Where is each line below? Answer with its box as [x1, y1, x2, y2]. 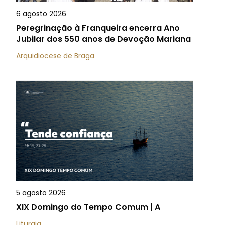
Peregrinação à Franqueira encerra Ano [16, 22, 180, 34]
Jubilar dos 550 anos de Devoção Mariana [16, 33, 191, 45]
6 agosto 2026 [16, 9, 66, 19]
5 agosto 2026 [16, 188, 66, 198]
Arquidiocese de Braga [16, 51, 94, 61]
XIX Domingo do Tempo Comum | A [16, 201, 160, 213]
